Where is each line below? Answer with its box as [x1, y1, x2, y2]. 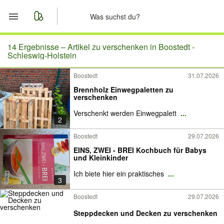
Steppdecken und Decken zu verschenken [73, 208, 217, 218]
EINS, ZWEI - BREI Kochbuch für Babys [73, 145, 206, 155]
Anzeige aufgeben [30, 112, 107, 125]
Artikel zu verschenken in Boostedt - [67, 41, 194, 52]
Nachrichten [30, 88, 82, 101]
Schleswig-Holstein [7, 49, 76, 61]
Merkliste [30, 64, 69, 77]
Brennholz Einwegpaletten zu [73, 84, 173, 94]
